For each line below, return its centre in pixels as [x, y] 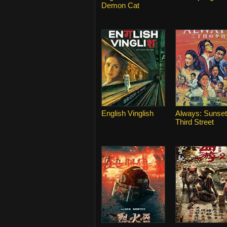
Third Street [195, 122]
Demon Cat [120, 5]
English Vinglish [127, 113]
